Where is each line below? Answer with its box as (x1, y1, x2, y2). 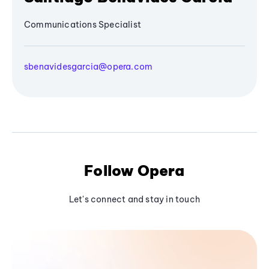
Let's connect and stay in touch (68, 194, 201, 205)
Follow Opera (84, 162, 185, 180)
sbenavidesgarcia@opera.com (24, 61, 153, 73)
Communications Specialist (24, 19, 141, 31)
